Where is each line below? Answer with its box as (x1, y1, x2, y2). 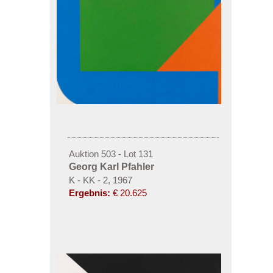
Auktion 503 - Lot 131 (68, 149, 153, 159)
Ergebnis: (68, 188, 110, 198)
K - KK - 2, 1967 (68, 175, 132, 185)
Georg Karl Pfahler (68, 161, 154, 172)
